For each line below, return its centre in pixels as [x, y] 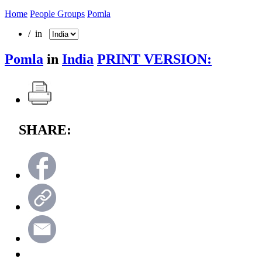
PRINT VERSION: [154, 59]
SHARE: [45, 130]
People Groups [57, 13]
